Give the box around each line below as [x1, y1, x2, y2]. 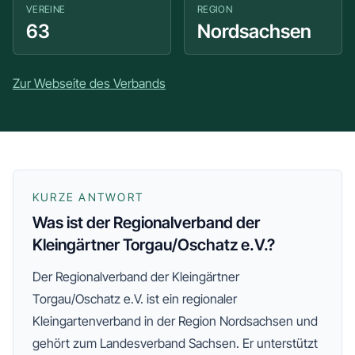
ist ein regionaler [143, 291, 237, 307]
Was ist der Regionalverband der [32, 213, 260, 232]
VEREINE [26, 3, 66, 15]
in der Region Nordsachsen [141, 313, 293, 329]
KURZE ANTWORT [32, 190, 144, 204]
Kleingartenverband [32, 313, 141, 329]
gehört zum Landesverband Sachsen [32, 335, 236, 351]
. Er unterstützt [236, 335, 318, 351]
